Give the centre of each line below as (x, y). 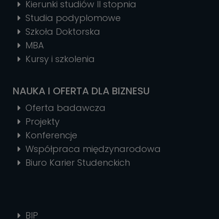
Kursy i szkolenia (60, 59)
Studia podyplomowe (73, 18)
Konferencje (51, 135)
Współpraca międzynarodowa (93, 149)
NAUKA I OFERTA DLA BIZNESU (81, 91)
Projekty (43, 121)
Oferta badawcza (66, 108)
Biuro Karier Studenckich (78, 162)
